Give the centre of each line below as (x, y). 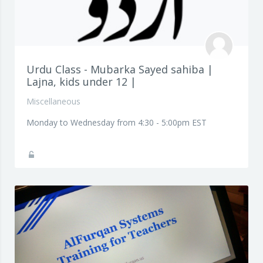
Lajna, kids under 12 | (81, 82)
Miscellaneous (53, 101)
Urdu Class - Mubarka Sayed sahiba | (120, 69)
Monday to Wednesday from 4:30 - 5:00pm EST (117, 122)
